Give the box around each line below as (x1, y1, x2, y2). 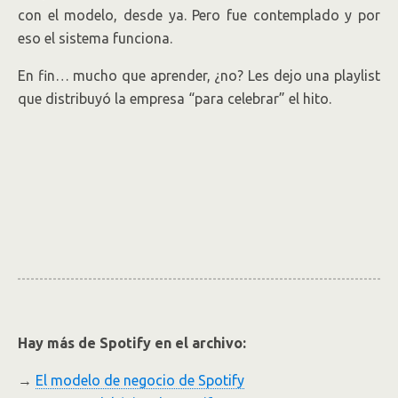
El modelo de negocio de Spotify (36, 372, 244, 388)
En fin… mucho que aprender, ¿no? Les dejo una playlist (18, 68, 380, 84)
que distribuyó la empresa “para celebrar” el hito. (18, 91, 331, 107)
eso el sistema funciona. (18, 30, 172, 46)
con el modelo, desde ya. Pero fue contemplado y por (18, 7, 380, 23)
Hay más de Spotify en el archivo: (18, 335, 246, 351)
